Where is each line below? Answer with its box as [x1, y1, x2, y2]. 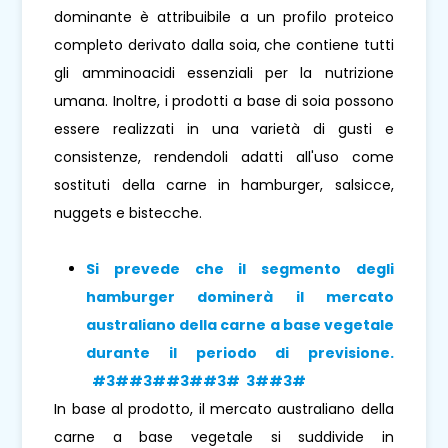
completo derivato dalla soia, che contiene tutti [54, 35, 394, 56]
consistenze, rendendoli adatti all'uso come [54, 147, 394, 168]
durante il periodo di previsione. [86, 343, 394, 364]
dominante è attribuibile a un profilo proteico [54, 7, 394, 28]
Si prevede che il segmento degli [86, 259, 394, 280]
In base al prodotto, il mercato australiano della [54, 399, 394, 420]
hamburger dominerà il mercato [86, 287, 394, 308]
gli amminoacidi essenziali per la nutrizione [54, 63, 394, 84]
